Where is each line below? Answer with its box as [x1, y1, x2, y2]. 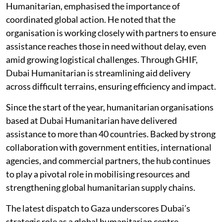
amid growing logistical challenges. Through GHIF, [6, 54, 198, 65]
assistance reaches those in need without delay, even [6, 41, 206, 52]
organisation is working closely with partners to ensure [6, 27, 216, 38]
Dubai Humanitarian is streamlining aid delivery [6, 67, 190, 78]
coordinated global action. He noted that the [6, 14, 175, 25]
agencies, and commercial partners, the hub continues [6, 155, 211, 166]
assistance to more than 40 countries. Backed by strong [6, 128, 216, 139]
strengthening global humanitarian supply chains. [6, 182, 195, 193]
